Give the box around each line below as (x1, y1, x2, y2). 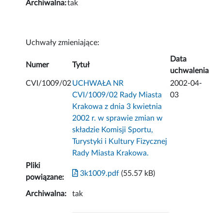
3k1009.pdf (78, 170, 120, 178)
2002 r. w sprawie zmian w (72, 114, 163, 123)
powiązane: (26, 173, 64, 182)
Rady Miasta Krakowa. (72, 149, 149, 157)
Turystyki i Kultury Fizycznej (72, 138, 168, 146)
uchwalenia (170, 67, 209, 75)
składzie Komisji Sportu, (72, 126, 154, 134)
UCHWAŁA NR (72, 79, 124, 88)
